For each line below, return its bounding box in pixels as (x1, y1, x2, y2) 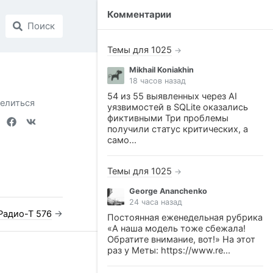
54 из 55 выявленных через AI (107, 91, 237, 102)
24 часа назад (129, 197, 182, 207)
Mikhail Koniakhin (129, 65, 194, 74)
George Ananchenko (129, 186, 207, 196)
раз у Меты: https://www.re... (107, 245, 230, 256)
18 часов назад (129, 76, 186, 85)
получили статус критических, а (107, 124, 248, 135)
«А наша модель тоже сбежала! (107, 223, 246, 234)
